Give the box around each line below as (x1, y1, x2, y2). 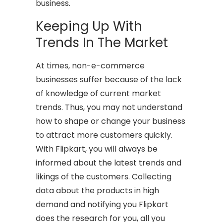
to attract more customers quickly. (36, 129, 173, 141)
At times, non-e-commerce (36, 59, 145, 71)
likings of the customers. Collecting (36, 170, 172, 182)
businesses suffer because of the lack (36, 73, 182, 85)
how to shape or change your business (36, 115, 186, 127)
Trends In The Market (36, 33, 168, 52)
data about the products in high (36, 184, 160, 196)
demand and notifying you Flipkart (36, 198, 169, 210)
